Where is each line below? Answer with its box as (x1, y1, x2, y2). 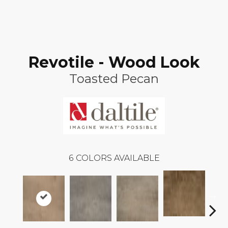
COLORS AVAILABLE (75, 153, 160, 163)
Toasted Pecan (69, 71, 159, 86)
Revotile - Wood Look (28, 53, 200, 72)
